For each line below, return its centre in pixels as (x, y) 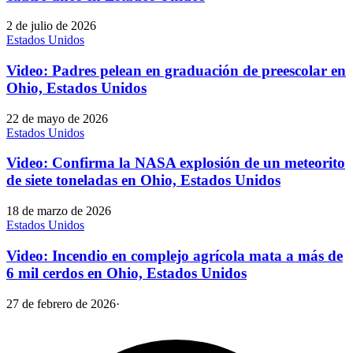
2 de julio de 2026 (51, 26)
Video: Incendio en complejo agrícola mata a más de (175, 255)
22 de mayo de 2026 (57, 118)
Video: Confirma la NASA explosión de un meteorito (176, 163)
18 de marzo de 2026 (59, 211)
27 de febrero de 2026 (61, 303)
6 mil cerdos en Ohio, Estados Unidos (126, 273)
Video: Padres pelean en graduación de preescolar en (176, 71)
